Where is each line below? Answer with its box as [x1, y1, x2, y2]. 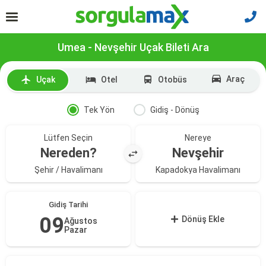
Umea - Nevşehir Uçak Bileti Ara [57, 41, 209, 53]
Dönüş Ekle [182, 214, 225, 224]
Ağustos [64, 216, 97, 226]
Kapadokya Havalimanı [155, 165, 240, 175]
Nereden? [40, 145, 97, 160]
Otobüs [158, 75, 187, 84]
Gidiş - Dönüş [150, 105, 199, 115]
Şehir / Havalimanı [34, 165, 103, 175]
